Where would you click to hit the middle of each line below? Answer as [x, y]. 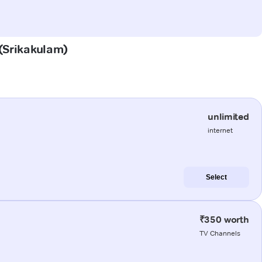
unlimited [228, 116]
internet [220, 130]
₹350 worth [224, 219]
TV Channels [220, 233]
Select [216, 177]
